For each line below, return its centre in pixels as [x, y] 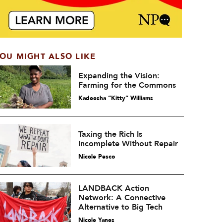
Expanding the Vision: [119, 76]
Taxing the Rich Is [110, 134]
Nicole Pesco [96, 157]
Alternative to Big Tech [120, 207]
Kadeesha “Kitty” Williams [115, 98]
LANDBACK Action [113, 188]
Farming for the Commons [127, 85]
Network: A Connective [122, 197]
